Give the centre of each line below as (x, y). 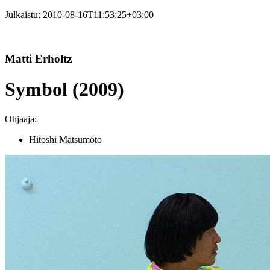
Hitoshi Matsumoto (65, 139)
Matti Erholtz (38, 58)
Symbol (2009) (64, 89)
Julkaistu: (24, 15)
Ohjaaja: (21, 119)
